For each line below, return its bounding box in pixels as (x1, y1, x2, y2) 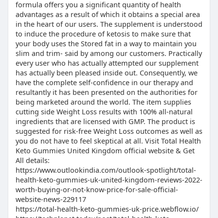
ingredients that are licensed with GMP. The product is (15, 116, 195, 127)
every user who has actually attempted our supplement (15, 58, 199, 68)
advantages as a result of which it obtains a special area (15, 9, 200, 19)
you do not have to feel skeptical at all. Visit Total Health (15, 136, 201, 146)
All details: (15, 155, 50, 165)
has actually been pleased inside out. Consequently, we (15, 68, 198, 78)
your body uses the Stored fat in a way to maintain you (15, 38, 197, 49)
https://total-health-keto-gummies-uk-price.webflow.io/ (15, 204, 199, 214)
